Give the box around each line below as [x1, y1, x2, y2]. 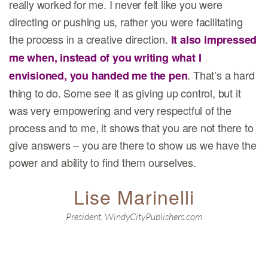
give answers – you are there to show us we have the [9, 137, 257, 153]
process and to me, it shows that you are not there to [9, 120, 254, 135]
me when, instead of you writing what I [9, 50, 202, 65]
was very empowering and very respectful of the [9, 102, 232, 118]
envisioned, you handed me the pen [9, 68, 188, 83]
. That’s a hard [187, 67, 255, 83]
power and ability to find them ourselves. [9, 154, 196, 170]
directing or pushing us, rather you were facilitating [9, 14, 243, 29]
